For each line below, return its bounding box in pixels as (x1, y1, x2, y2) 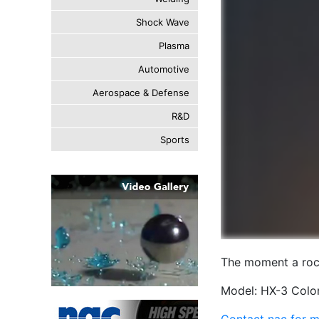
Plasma (159, 40, 189, 51)
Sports (160, 134, 189, 145)
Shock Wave (136, 16, 189, 28)
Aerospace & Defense (93, 87, 189, 98)
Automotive (138, 63, 189, 75)
